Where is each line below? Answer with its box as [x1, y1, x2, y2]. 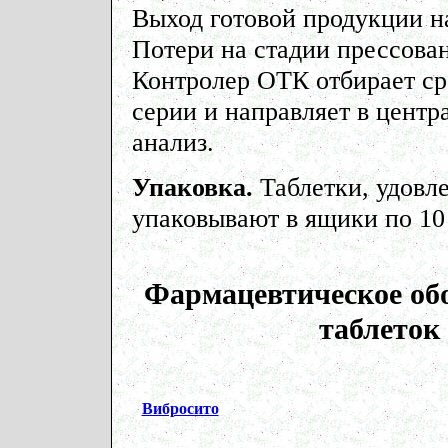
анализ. [131, 127, 214, 157]
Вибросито [141, 400, 219, 417]
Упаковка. [131, 172, 260, 202]
